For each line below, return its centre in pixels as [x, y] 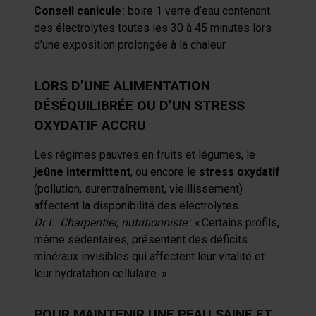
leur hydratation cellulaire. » [101, 273]
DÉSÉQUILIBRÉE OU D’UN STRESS [139, 105]
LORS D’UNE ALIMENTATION [122, 86]
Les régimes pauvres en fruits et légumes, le [145, 155]
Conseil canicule [78, 11]
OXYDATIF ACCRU [90, 125]
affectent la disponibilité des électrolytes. [137, 206]
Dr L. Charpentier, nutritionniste [110, 223]
